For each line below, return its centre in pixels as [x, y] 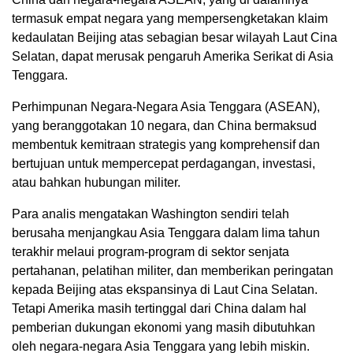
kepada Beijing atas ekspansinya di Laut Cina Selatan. [165, 290]
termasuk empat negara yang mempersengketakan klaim [170, 19]
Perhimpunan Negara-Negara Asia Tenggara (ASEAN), [166, 107]
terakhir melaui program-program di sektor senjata [150, 252]
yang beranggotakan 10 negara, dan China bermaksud [164, 126]
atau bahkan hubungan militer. [96, 182]
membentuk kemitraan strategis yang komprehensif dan [166, 145]
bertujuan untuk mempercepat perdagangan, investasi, [163, 163]
